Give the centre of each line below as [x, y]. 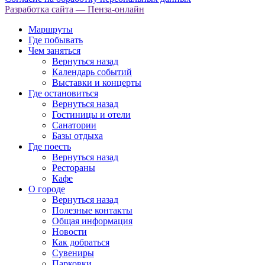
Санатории [74, 125]
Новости [70, 231]
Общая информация [92, 221]
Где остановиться [63, 93]
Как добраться [81, 242]
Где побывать [56, 40]
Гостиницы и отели [91, 114]
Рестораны [74, 167]
